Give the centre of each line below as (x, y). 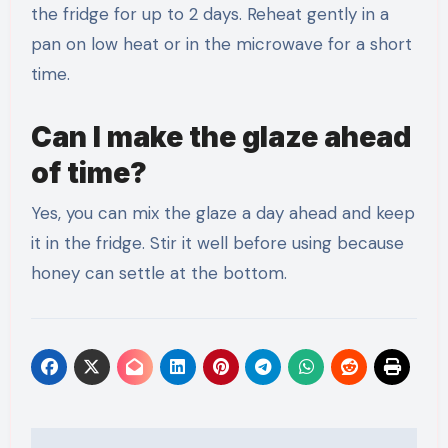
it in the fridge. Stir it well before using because (217, 242)
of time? (88, 173)
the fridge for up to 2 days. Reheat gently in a (209, 14)
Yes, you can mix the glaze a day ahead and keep (222, 212)
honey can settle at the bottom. (158, 272)
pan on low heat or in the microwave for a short (221, 44)
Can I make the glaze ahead (220, 137)
